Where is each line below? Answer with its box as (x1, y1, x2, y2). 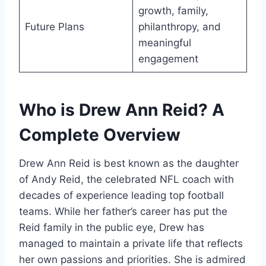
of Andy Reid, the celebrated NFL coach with (19, 173, 234, 186)
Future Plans (24, 21, 84, 33)
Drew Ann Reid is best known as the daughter (19, 157, 239, 170)
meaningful (138, 37, 191, 49)
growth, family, (138, 5, 208, 17)
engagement (138, 53, 198, 65)
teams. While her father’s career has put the (19, 205, 227, 218)
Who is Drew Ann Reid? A (19, 100, 224, 121)
